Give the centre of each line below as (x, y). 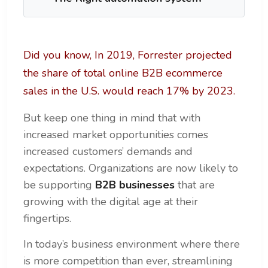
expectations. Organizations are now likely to (131, 168)
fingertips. (49, 219)
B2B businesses (135, 185)
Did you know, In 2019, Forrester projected (128, 55)
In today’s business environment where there (132, 244)
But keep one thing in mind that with (112, 118)
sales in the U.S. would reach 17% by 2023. (129, 91)
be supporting (59, 185)
